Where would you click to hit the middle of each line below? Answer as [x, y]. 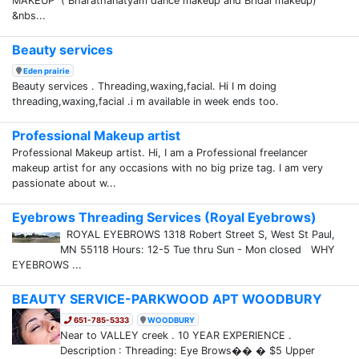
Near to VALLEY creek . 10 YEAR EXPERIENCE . [176, 335]
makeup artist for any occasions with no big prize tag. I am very [167, 167]
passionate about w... [64, 183]
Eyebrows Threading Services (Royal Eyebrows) [164, 217]
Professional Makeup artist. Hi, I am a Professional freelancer [160, 152]
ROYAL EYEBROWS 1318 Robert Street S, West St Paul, [198, 234]
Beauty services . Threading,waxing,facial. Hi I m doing [144, 86]
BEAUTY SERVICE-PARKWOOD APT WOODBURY [167, 298]
